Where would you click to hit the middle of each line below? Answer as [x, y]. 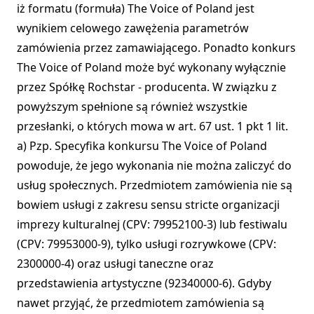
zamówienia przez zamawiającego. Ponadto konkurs [156, 48]
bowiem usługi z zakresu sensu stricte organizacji [148, 205]
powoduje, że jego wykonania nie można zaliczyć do [154, 166]
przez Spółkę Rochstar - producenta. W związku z [147, 87]
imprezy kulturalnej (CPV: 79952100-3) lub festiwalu [152, 225]
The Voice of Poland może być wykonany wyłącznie [151, 68]
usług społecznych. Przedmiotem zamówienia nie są [155, 185]
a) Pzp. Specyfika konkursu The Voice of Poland [142, 146]
